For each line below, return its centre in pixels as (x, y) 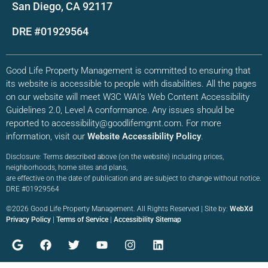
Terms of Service (82, 219)
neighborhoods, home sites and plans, (67, 168)
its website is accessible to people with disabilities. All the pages (131, 84)
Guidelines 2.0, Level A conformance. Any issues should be (120, 110)
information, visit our (47, 137)
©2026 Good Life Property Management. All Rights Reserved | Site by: (118, 208)
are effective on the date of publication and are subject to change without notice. (134, 179)
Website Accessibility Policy (144, 137)
